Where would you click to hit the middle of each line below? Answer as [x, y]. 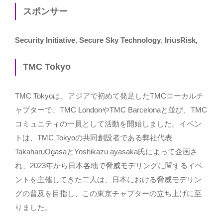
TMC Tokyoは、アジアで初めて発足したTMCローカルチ [109, 96]
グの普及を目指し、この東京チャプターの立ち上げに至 [108, 193]
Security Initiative [45, 40]
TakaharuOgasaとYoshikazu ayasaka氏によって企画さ [106, 151]
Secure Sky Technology [120, 40]
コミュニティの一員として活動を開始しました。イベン [108, 123]
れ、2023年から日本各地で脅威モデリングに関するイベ [109, 165]
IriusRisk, [181, 40]
